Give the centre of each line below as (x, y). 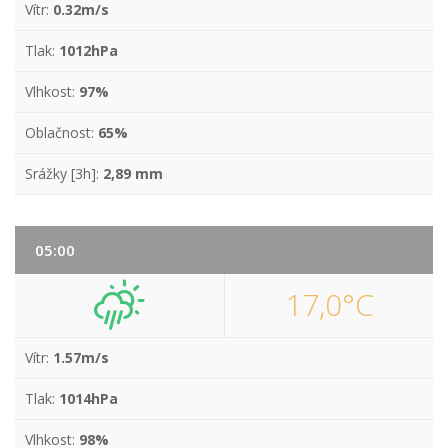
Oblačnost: (61, 132)
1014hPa (88, 398)
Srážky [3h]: (64, 173)
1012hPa (88, 50)
